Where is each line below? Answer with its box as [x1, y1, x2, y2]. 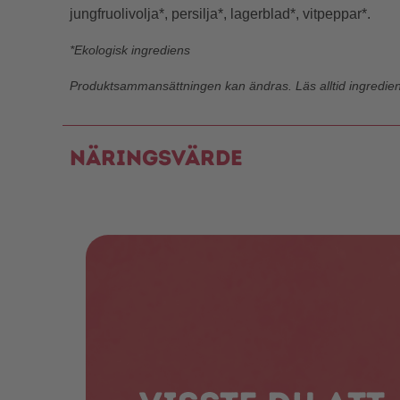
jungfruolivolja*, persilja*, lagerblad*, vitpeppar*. [70, 6, 371, 22]
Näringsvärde [70, 145, 243, 171]
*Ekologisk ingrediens [70, 43, 190, 58]
